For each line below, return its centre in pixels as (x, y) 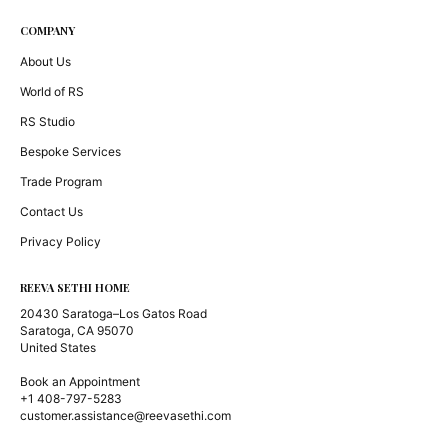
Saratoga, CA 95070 (77, 331)
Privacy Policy (60, 242)
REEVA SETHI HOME (75, 288)
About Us (45, 62)
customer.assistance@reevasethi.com (125, 416)
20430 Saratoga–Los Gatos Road (113, 314)
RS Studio (47, 122)
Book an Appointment (80, 382)
